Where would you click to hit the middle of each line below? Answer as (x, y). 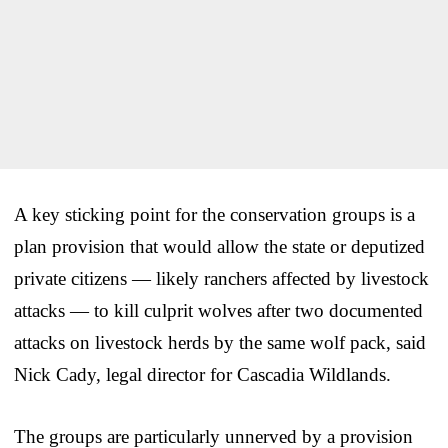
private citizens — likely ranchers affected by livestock (221, 278)
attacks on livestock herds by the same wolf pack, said (220, 342)
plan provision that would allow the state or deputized (219, 246)
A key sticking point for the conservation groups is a (214, 214)
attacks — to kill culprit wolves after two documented (218, 310)
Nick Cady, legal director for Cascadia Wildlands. (202, 374)
